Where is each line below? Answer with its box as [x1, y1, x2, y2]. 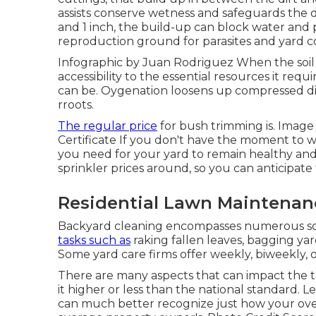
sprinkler [58, 162, 108, 175]
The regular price [58, 119, 157, 133]
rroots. [58, 98, 94, 111]
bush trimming [179, 119, 263, 133]
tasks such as [58, 233, 130, 247]
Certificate [58, 133, 116, 147]
